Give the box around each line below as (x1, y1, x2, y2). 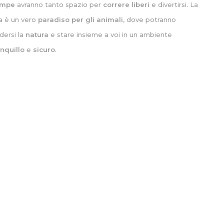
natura (25, 30, 49, 38)
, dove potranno (123, 15, 176, 23)
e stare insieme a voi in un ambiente (48, 30, 172, 38)
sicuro (33, 45, 55, 53)
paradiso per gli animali (38, 15, 123, 23)
